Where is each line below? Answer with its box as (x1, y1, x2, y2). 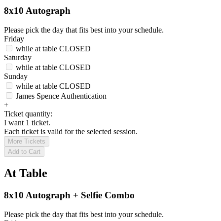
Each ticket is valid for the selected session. (4, 127, 138, 136)
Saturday (4, 53, 34, 62)
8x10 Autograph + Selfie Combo (4, 189, 135, 200)
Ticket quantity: (4, 110, 52, 118)
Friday (4, 35, 26, 43)
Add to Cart (8, 148, 40, 156)
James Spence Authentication (16, 92, 107, 101)
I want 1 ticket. (4, 118, 50, 127)
